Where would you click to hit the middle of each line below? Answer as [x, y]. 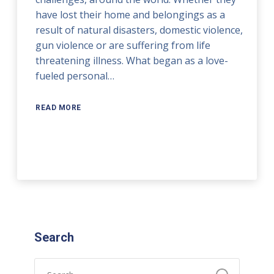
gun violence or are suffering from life [123, 45]
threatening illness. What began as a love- [132, 60]
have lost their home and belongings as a [131, 14]
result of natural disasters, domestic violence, [139, 30]
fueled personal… [75, 76]
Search [54, 237]
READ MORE [58, 107]
